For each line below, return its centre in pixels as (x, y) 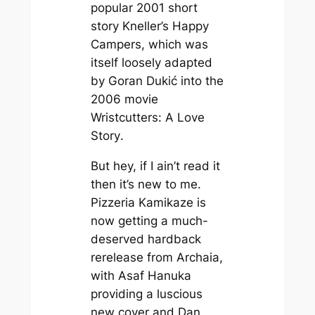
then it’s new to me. (146, 185)
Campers (116, 45)
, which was (174, 45)
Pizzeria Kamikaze (143, 203)
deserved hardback (146, 239)
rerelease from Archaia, (156, 258)
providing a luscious (146, 294)
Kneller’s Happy (165, 26)
